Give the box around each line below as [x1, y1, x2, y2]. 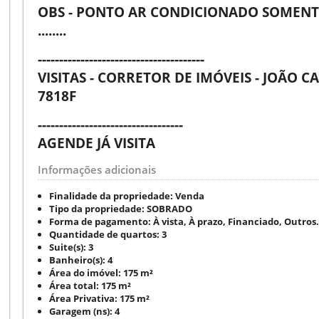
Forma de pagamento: [49, 214, 151, 228]
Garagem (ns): [49, 304, 113, 318]
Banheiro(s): [49, 253, 105, 266]
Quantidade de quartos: [49, 227, 159, 241]
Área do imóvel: [49, 266, 121, 279]
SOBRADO [147, 202, 192, 215]
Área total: [49, 278, 99, 292]
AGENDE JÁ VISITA [38, 133, 155, 152]
